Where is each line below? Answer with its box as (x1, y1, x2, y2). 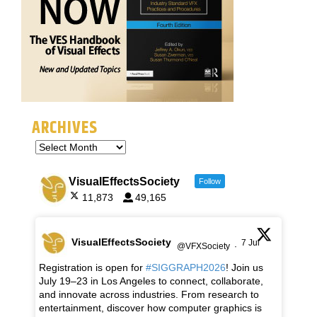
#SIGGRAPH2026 (146, 262, 226, 274)
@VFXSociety (177, 241, 230, 251)
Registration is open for (39, 262, 146, 274)
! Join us (226, 262, 263, 274)
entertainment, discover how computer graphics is (39, 302, 262, 314)
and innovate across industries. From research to (39, 289, 259, 301)
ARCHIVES (32, 115, 98, 142)
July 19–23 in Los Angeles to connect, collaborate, (39, 275, 263, 287)
